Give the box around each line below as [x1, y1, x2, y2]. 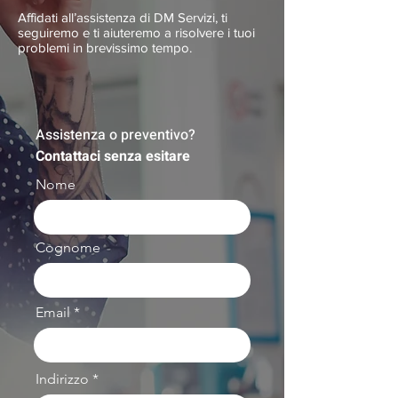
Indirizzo [36, 370, 89, 387]
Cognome [36, 239, 100, 256]
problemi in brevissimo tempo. [18, 40, 192, 55]
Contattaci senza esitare [36, 146, 190, 167]
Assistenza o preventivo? [36, 124, 195, 146]
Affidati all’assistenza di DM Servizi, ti [18, 10, 227, 25]
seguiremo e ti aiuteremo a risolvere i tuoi [18, 25, 255, 40]
